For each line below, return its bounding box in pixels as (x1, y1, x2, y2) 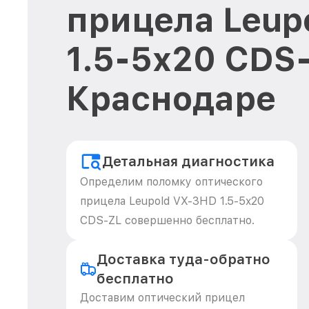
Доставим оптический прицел (80, 291, 245, 304)
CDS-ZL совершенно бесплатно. (80, 214, 255, 227)
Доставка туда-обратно (96, 251, 270, 268)
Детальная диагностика (102, 153, 275, 170)
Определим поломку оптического (80, 175, 263, 188)
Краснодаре (66, 79, 276, 119)
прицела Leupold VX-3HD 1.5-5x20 (80, 195, 264, 208)
